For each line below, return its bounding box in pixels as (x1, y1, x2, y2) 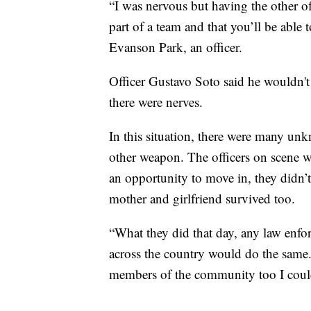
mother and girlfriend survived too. (109, 190, 295, 208)
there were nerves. (109, 93, 203, 111)
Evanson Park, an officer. (109, 38, 242, 56)
